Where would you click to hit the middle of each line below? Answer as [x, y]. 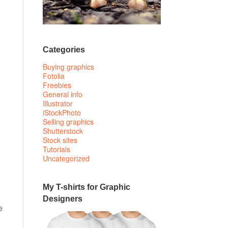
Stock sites [60, 140]
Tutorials [56, 149]
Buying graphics [68, 67]
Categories [64, 50]
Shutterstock [63, 131]
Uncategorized [66, 159]
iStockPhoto [62, 113]
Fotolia [53, 76]
